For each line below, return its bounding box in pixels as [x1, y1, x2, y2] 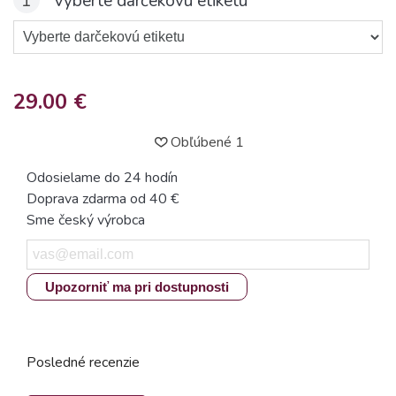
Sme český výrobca [27, 210, 145, 230]
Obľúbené [170, 133, 232, 152]
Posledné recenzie [27, 353, 140, 372]
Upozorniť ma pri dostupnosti [45, 279, 229, 294]
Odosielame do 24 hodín [27, 168, 178, 187]
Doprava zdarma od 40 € [27, 189, 179, 209]
